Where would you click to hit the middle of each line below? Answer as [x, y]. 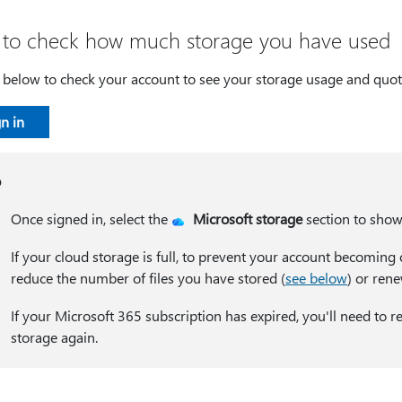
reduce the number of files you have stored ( [149, 278]
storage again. [55, 337]
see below [317, 278]
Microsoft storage [248, 218]
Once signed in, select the [92, 218]
